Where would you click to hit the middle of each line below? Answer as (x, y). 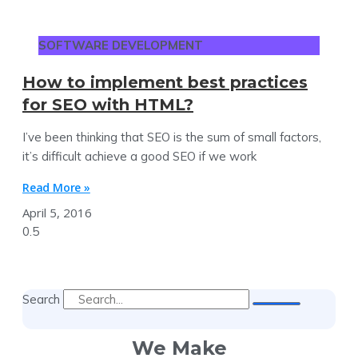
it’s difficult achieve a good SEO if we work (139, 156)
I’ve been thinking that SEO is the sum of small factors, (172, 137)
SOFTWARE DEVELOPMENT (121, 45)
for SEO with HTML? (108, 104)
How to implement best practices (165, 82)
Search (41, 299)
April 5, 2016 (57, 212)
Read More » (56, 187)
